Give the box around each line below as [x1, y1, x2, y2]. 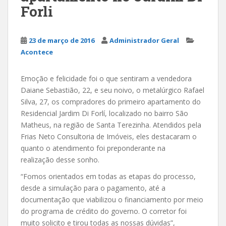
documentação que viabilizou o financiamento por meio [21, 194, 203, 204]
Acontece [21, 47, 53, 56]
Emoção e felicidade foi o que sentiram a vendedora [21, 73, 192, 83]
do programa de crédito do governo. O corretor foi [21, 206, 187, 216]
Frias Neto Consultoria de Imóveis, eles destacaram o [21, 131, 197, 141]
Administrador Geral [109, 35, 179, 45]
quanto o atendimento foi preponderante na [21, 143, 165, 153]
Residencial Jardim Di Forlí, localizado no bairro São [21, 108, 188, 118]
